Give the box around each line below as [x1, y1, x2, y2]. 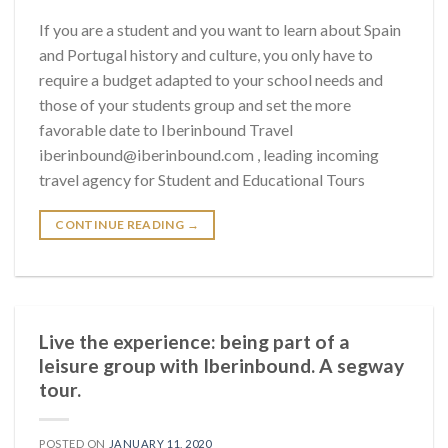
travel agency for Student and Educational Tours [39, 170, 365, 190]
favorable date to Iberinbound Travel [39, 120, 293, 140]
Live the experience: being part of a [39, 330, 350, 354]
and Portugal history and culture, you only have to [39, 45, 373, 65]
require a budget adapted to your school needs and [39, 70, 383, 90]
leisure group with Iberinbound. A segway [39, 354, 404, 378]
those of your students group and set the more [39, 95, 351, 115]
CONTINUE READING [55, 217, 187, 233]
